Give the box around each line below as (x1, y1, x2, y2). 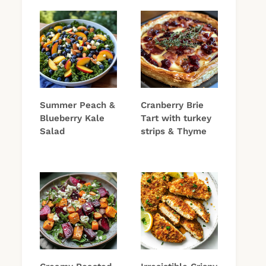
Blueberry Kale (40, 113, 104, 124)
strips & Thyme (141, 126, 207, 137)
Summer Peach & (40, 100, 115, 111)
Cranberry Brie (141, 100, 204, 111)
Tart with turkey (141, 113, 211, 124)
